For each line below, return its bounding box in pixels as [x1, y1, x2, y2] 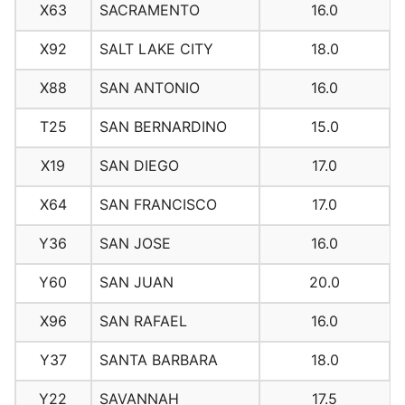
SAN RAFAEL [99, 312, 187, 331]
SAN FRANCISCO [99, 195, 217, 214]
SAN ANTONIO [99, 79, 200, 98]
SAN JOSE [99, 234, 171, 253]
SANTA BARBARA [99, 351, 218, 370]
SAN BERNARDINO [99, 118, 227, 137]
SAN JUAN [99, 273, 174, 292]
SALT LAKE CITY [99, 40, 213, 59]
